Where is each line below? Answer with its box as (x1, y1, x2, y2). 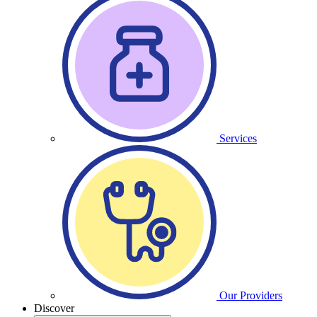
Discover (34, 302, 74, 314)
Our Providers (219, 289, 282, 301)
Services (219, 132, 257, 144)
